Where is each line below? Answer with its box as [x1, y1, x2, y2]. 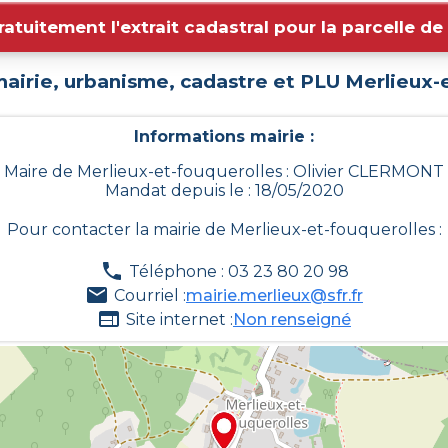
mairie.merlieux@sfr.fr [186, 285, 363, 305]
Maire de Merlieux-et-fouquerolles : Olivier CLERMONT [4, 162, 444, 182]
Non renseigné [233, 309, 351, 329]
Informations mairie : [134, 127, 314, 147]
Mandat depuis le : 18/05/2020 [104, 181, 344, 201]
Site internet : [126, 309, 233, 329]
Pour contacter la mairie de [6, 220, 230, 240]
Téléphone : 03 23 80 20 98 [128, 261, 349, 281]
